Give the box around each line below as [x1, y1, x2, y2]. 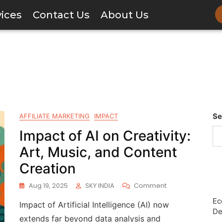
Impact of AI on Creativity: [19, 127, 191, 144]
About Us [100, 9, 149, 21]
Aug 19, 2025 [29, 181, 68, 190]
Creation [19, 160, 76, 177]
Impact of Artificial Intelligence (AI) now [19, 200, 169, 210]
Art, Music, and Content [19, 144, 177, 161]
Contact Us [32, 9, 90, 21]
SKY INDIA [85, 181, 114, 190]
